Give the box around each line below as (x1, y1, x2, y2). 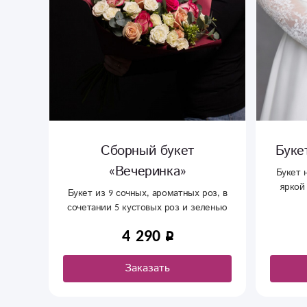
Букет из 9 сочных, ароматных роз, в (67, 186, 228, 200)
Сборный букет (101, 140, 194, 161)
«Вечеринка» (108, 161, 186, 182)
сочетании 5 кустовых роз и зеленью (67, 200, 228, 214)
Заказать (125, 260, 170, 276)
